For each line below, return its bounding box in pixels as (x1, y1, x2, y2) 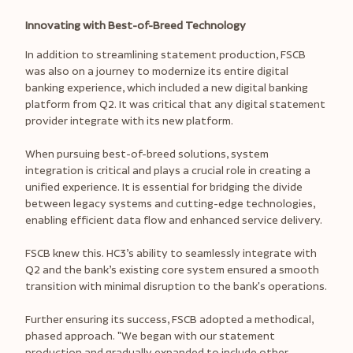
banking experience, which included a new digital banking (25, 80, 308, 96)
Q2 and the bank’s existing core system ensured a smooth (25, 262, 319, 278)
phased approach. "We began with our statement (25, 328, 275, 344)
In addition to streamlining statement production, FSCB (25, 46, 306, 63)
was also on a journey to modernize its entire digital (25, 63, 288, 80)
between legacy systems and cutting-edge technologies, (25, 195, 315, 212)
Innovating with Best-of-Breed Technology (25, 17, 246, 34)
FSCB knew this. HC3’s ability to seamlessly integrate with (25, 245, 317, 262)
